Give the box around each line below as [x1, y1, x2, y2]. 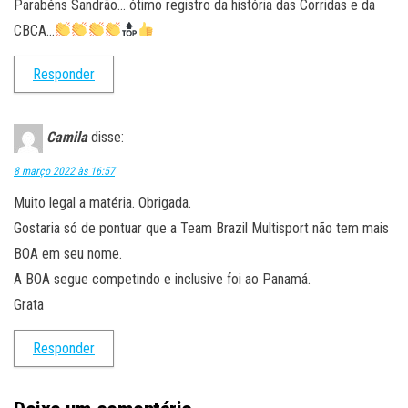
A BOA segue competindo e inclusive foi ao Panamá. [14, 270, 311, 288]
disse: [91, 127, 124, 146]
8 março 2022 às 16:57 [14, 164, 115, 178]
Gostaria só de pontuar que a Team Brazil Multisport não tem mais [14, 219, 389, 237]
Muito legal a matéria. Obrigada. [14, 193, 191, 211]
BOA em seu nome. [14, 244, 122, 262]
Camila [46, 127, 87, 146]
